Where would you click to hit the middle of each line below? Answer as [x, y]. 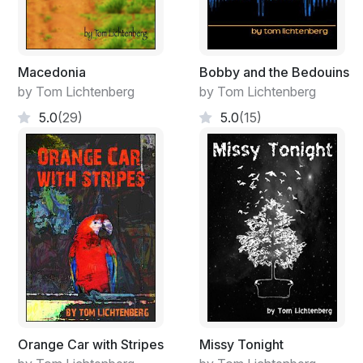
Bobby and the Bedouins [274, 72]
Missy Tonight [241, 344]
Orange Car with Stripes [91, 344]
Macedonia [52, 72]
